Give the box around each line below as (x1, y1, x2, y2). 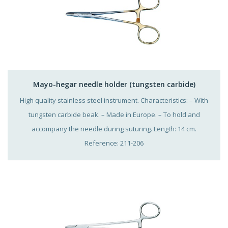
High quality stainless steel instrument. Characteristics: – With (20, 95, 208, 105)
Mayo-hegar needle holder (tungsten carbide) (33, 79, 195, 89)
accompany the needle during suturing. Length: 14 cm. (32, 124, 196, 133)
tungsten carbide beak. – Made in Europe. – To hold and (28, 109, 200, 119)
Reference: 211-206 (84, 138, 144, 148)
